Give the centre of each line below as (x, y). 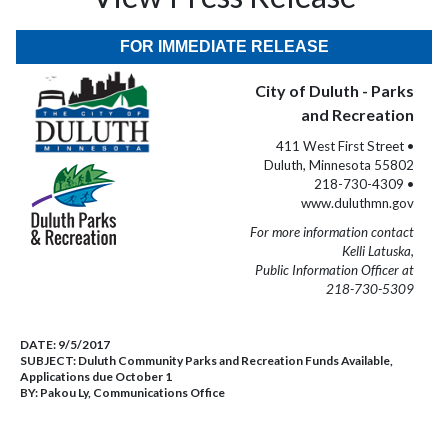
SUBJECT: (49, 360)
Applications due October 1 (96, 376)
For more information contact (332, 232)
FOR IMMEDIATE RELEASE (224, 46)
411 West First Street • (345, 146)
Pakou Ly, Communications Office (132, 392)
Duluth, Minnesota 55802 (339, 165)
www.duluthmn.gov (357, 203)
